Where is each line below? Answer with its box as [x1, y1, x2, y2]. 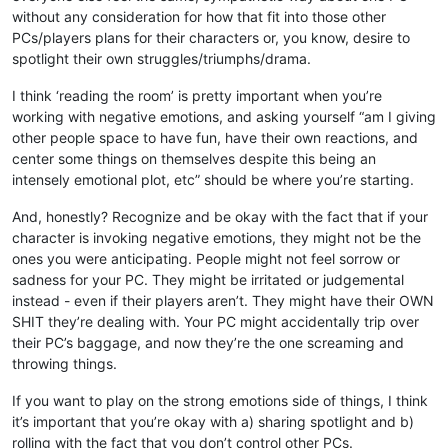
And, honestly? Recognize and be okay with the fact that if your [12, 207, 428, 225]
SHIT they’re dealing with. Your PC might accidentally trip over [12, 312, 419, 330]
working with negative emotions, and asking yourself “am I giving [12, 107, 436, 125]
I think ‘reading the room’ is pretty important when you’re [12, 86, 382, 104]
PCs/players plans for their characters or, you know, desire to [12, 28, 410, 46]
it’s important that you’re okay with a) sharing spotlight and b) [12, 412, 414, 430]
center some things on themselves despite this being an [12, 149, 376, 167]
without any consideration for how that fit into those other [12, 7, 386, 25]
